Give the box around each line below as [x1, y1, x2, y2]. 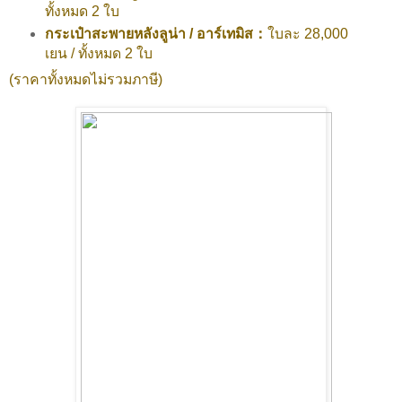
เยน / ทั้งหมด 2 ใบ [44, 46, 153, 62]
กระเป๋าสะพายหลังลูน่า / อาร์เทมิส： [44, 26, 267, 42]
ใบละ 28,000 [267, 26, 348, 42]
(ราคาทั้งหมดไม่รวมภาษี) [9, 72, 162, 88]
